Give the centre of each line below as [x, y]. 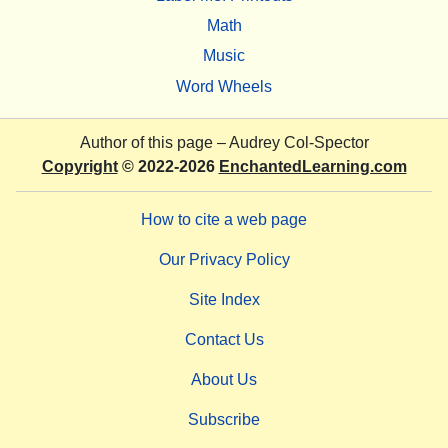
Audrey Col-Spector [298, 142]
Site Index [224, 299]
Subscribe [224, 419]
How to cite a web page [224, 219]
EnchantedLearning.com [312, 166]
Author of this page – [154, 142]
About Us [224, 379]
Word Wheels [224, 86]
